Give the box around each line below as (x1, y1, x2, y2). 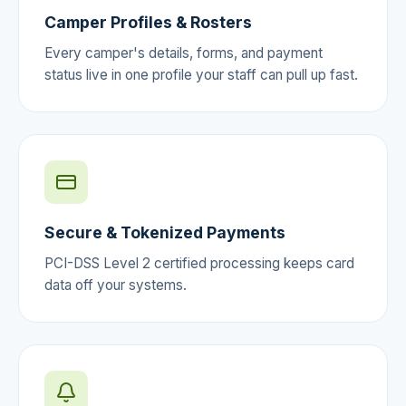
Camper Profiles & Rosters (44, 12, 252, 32)
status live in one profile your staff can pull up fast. (44, 65, 358, 83)
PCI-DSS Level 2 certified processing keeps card (44, 254, 354, 272)
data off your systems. (44, 275, 187, 294)
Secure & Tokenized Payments (44, 222, 285, 242)
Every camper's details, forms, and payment (44, 43, 323, 62)
